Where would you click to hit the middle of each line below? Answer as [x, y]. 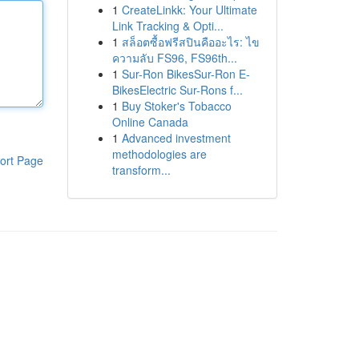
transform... [141, 170]
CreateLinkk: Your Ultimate [189, 10]
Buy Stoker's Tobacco [176, 106]
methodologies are [159, 154]
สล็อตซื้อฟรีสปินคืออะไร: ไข [190, 42]
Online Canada [150, 122]
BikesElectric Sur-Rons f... [177, 90]
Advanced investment [176, 138]
